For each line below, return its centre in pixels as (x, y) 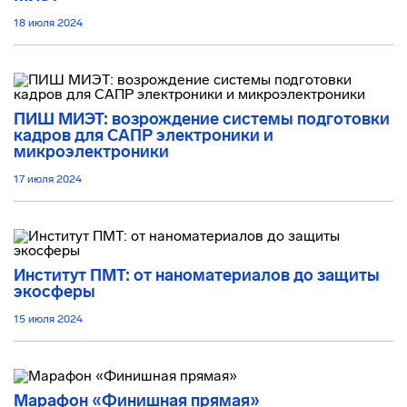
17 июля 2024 (48, 179)
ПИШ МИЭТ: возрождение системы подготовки (202, 119)
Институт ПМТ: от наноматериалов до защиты (197, 275)
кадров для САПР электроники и (144, 135)
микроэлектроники (91, 152)
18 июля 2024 (48, 23)
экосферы (55, 292)
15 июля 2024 (48, 319)
